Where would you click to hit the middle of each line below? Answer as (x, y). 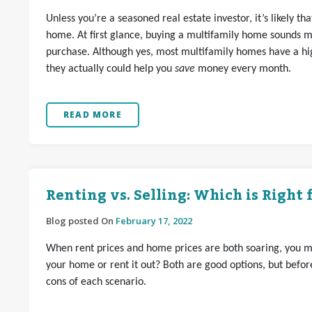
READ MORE (93, 115)
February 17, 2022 (154, 221)
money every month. (244, 69)
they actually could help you (110, 69)
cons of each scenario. (96, 282)
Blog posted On (81, 221)
